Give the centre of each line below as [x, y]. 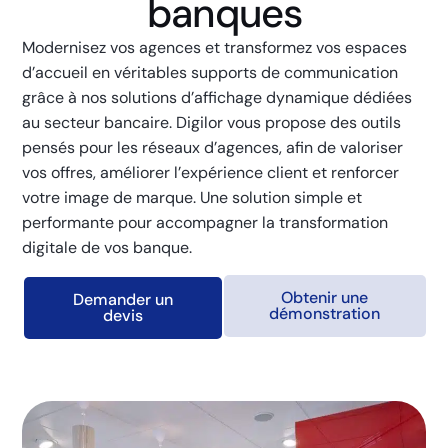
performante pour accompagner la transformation [205, 222]
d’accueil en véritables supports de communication [210, 72]
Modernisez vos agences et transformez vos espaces [215, 47]
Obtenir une [325, 297]
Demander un [123, 299]
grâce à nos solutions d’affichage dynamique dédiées [217, 97]
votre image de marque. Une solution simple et [192, 197]
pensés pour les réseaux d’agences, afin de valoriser [213, 147]
